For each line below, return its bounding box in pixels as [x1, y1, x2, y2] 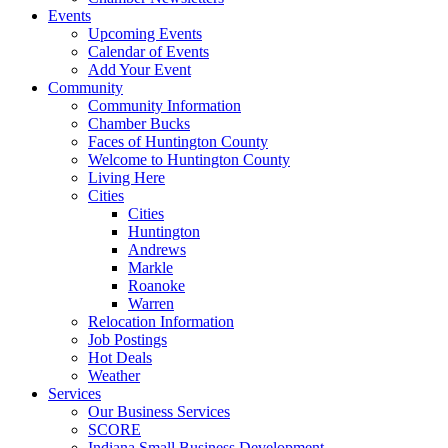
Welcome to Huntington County [88, 150, 290, 168]
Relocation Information [88, 312, 234, 330]
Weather [88, 366, 140, 384]
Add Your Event [88, 60, 191, 78]
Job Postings [88, 330, 167, 348]
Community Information [88, 96, 241, 114]
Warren [128, 294, 174, 312]
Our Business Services [88, 402, 230, 420]
